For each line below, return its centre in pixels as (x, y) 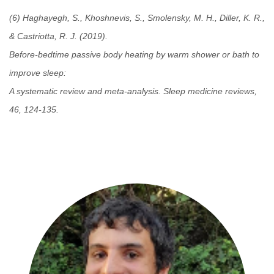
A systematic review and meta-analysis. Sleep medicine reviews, (133, 91)
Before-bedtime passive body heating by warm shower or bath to (134, 55)
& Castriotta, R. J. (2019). (60, 36)
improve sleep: (39, 73)
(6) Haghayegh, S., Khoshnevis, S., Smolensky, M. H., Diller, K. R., (137, 18)
